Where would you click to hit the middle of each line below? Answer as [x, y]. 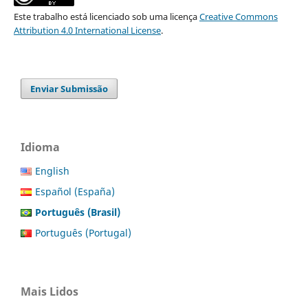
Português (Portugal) [83, 232]
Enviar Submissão [69, 89]
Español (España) [75, 192]
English [52, 171]
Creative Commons [238, 17]
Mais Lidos [49, 291]
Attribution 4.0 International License [87, 31]
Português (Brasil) [78, 212]
